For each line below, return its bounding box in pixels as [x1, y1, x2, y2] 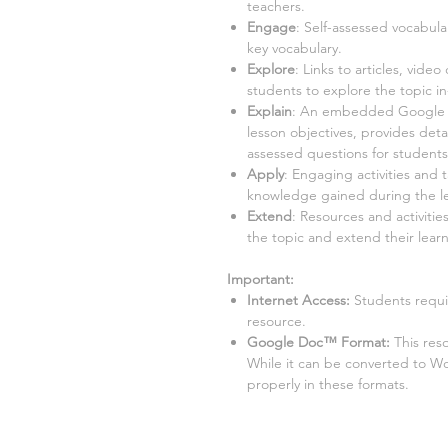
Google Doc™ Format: [247, 333, 390, 351]
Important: [227, 270, 294, 288]
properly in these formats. [247, 375, 409, 393]
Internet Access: [247, 291, 350, 309]
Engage [247, 18, 296, 36]
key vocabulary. [247, 39, 342, 57]
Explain [247, 102, 292, 120]
